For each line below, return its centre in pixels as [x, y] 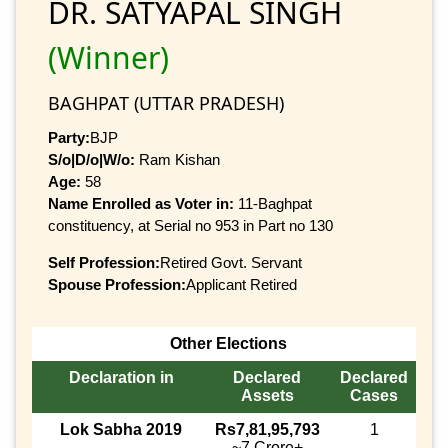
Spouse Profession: [117, 284]
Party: [69, 137]
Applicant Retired [241, 284]
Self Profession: [104, 262]
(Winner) [108, 57]
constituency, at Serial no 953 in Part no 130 [190, 225]
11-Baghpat [275, 203]
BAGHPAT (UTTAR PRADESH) [166, 102]
